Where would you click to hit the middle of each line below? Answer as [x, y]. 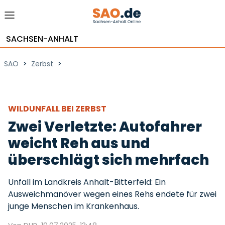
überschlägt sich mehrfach [108, 160]
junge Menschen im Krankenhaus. [74, 206]
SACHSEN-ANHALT [42, 39]
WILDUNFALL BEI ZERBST [58, 109]
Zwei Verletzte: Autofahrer [105, 127]
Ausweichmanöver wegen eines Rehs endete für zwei [112, 194]
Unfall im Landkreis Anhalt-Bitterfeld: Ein [87, 182]
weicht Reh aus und [79, 143]
